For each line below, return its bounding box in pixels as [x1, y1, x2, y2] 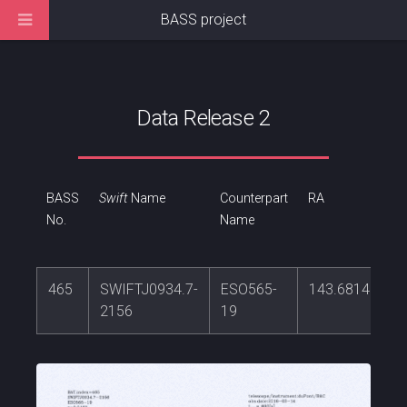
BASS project [161, 11, 246, 28]
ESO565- [221, 281, 277, 299]
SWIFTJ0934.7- [100, 281, 198, 299]
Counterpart [219, 191, 288, 207]
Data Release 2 [137, 105, 270, 131]
